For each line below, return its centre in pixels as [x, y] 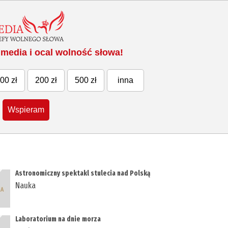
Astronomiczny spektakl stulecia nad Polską [83, 174]
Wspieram [26, 110]
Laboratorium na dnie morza [58, 219]
